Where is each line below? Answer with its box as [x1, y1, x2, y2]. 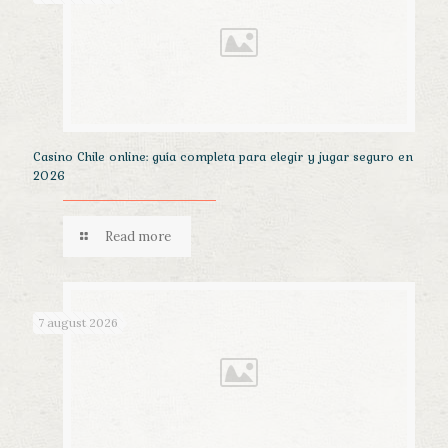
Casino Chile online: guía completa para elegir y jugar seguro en [33, 147, 413, 167]
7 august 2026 [38, 315, 118, 331]
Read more [105, 228, 172, 246]
